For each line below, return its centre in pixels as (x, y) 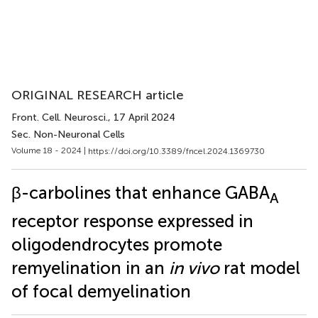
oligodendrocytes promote (117, 245)
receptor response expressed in (132, 221)
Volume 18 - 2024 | (50, 150)
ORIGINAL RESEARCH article (98, 95)
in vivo (194, 268)
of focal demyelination (101, 292)
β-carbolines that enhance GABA (141, 192)
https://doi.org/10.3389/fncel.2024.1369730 (176, 151)
